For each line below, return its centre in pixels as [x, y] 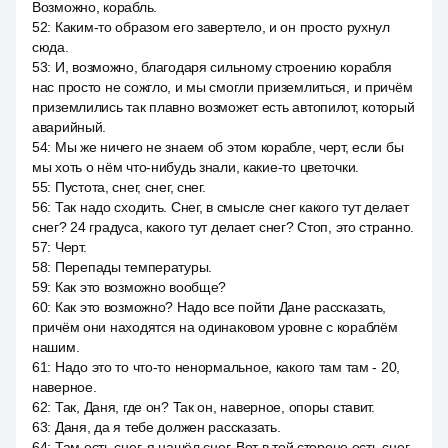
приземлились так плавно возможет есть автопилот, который [223, 107]
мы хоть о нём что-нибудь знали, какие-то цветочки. [196, 167]
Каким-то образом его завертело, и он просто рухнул [222, 27]
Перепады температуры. [133, 267]
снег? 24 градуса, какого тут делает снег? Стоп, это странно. [223, 227]
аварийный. [69, 127]
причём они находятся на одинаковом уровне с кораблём [215, 327]
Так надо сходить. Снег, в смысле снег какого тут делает [231, 207]
